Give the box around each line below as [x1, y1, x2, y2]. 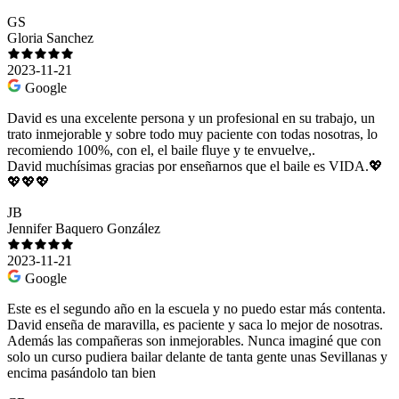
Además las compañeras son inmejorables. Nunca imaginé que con [7, 332, 381, 348]
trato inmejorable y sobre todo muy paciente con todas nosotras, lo [7, 126, 378, 142]
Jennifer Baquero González [7, 220, 160, 236]
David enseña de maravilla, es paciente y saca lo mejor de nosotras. [7, 316, 383, 332]
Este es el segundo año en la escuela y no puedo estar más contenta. [7, 300, 386, 316]
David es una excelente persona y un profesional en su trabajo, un [7, 110, 375, 126]
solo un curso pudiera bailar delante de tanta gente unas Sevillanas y [7, 348, 387, 364]
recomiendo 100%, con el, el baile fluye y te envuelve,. [7, 142, 315, 158]
